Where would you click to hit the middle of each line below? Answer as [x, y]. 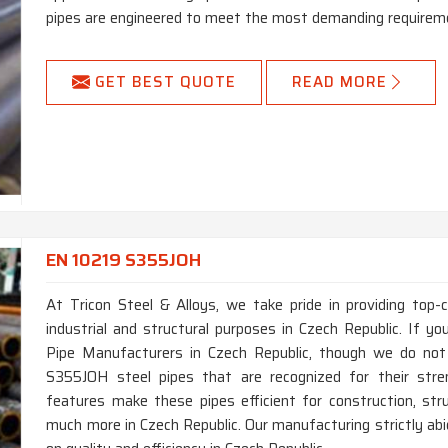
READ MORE [340, 82]
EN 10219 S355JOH [124, 260]
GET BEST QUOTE [166, 82]
